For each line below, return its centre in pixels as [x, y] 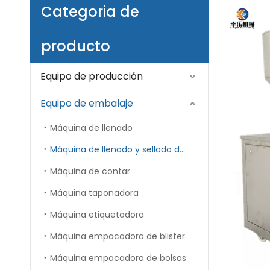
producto [76, 46]
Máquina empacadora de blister [118, 236]
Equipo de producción [92, 76]
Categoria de [90, 12]
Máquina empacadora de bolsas [118, 258]
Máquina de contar [90, 171]
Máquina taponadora [94, 193]
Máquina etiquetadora [97, 215]
